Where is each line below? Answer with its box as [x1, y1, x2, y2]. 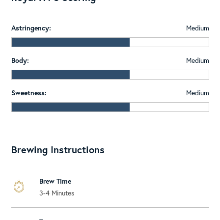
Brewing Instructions [11, 142, 105, 156]
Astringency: [11, 23, 51, 32]
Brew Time [39, 176, 71, 186]
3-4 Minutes [39, 188, 74, 197]
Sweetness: [11, 87, 47, 97]
